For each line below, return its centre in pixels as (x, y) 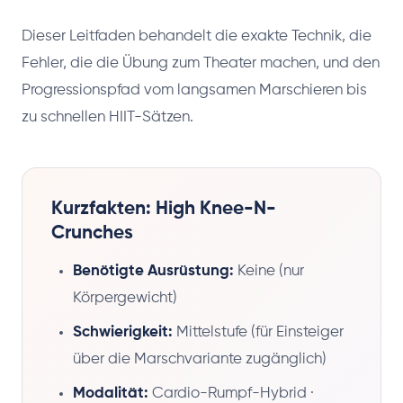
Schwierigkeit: (123, 332)
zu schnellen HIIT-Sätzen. (107, 117)
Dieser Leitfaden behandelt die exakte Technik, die (197, 36)
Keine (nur (269, 271)
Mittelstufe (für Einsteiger (258, 332)
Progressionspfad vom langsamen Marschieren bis (194, 90)
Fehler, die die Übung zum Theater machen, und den (201, 63)
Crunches (92, 233)
